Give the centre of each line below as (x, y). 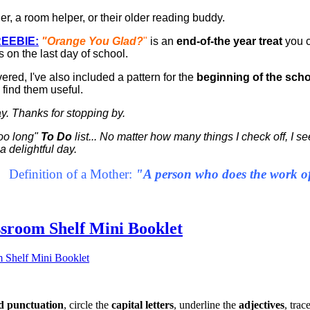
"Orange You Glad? (92, 41)
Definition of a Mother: (71, 174)
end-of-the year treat (229, 41)
